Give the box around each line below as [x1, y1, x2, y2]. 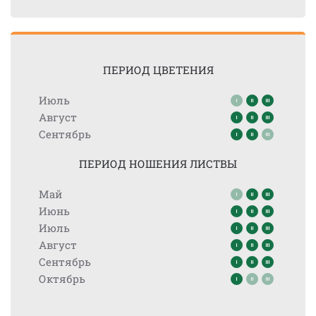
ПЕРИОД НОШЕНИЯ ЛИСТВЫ [79, 157, 237, 171]
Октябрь [39, 272, 85, 286]
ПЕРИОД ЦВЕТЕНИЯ [102, 63, 214, 77]
